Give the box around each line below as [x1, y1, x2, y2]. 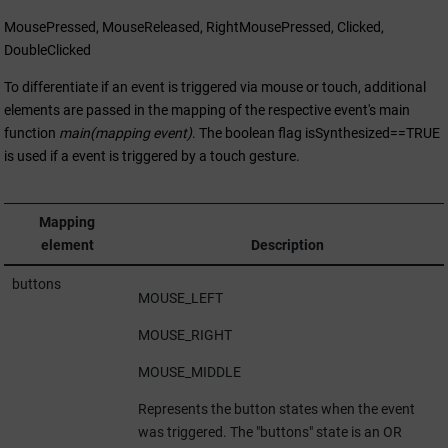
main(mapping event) [59, 124, 192, 141]
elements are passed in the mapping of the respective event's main [4, 101, 410, 118]
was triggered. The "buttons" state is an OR [137, 424, 402, 440]
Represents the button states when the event [137, 401, 415, 417]
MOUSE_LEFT [137, 290, 223, 306]
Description [250, 237, 324, 253]
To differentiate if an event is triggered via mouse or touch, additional [4, 78, 426, 95]
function [4, 124, 59, 141]
